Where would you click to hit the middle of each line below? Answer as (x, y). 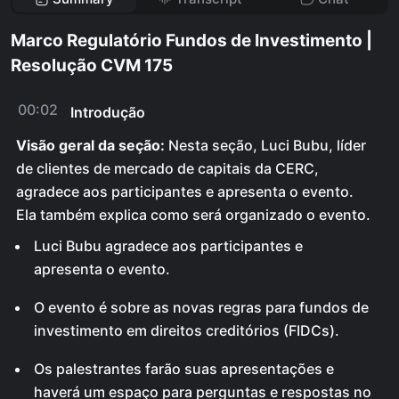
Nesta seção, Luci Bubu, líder (265, 145)
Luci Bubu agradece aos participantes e (168, 246)
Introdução (108, 112)
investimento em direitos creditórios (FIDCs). (187, 330)
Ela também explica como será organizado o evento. (193, 215)
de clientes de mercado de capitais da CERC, (167, 168)
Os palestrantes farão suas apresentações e (184, 369)
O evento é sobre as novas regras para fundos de (201, 307)
